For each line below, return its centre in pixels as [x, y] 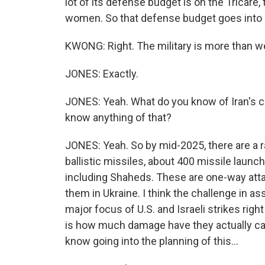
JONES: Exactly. [102, 74]
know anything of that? [118, 117]
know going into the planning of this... [152, 241]
